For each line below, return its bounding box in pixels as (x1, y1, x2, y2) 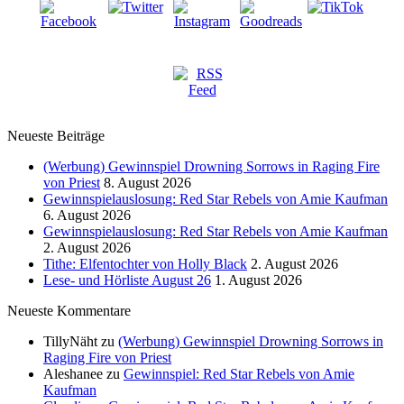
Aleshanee (43, 366, 103, 382)
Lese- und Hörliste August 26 (43, 272, 211, 289)
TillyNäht (43, 334, 97, 350)
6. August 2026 (43, 207, 131, 224)
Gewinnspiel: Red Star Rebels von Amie (124, 366, 354, 382)
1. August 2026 (215, 272, 302, 289)
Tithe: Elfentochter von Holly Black (43, 256, 247, 272)
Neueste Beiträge (7, 128, 105, 144)
